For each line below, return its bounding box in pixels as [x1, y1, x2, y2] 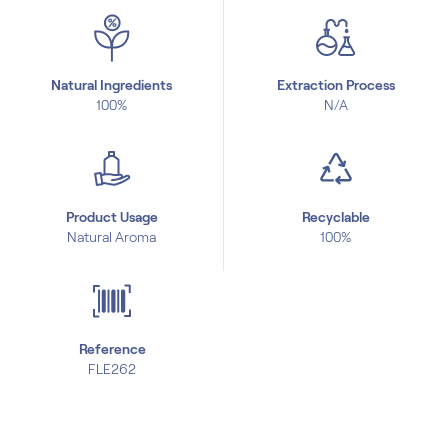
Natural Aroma [67, 229, 156, 245]
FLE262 [88, 361, 136, 377]
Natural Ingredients [51, 77, 172, 93]
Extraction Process [277, 77, 395, 93]
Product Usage [65, 209, 158, 225]
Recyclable [301, 209, 370, 225]
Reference [78, 341, 146, 357]
